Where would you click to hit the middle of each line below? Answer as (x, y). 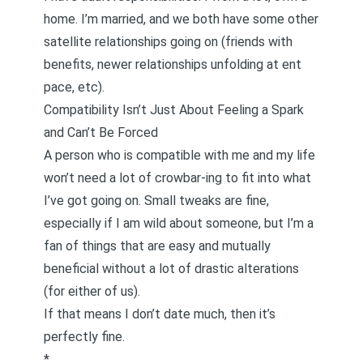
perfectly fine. (84, 337)
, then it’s (250, 314)
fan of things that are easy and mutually (157, 246)
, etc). (88, 87)
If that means (84, 314)
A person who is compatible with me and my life (179, 155)
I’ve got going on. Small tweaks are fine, (156, 201)
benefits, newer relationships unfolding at (163, 64)
